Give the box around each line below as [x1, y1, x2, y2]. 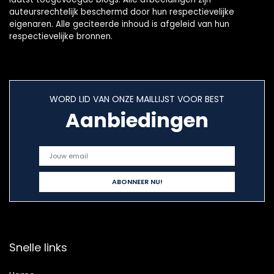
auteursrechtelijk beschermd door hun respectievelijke [9, 6, 234, 18]
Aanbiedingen [65, 106, 209, 135]
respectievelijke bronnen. [9, 31, 113, 43]
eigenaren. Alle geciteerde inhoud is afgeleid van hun [9, 18, 229, 31]
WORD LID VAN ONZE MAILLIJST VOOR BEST [50, 93, 224, 106]
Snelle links [9, 240, 67, 256]
